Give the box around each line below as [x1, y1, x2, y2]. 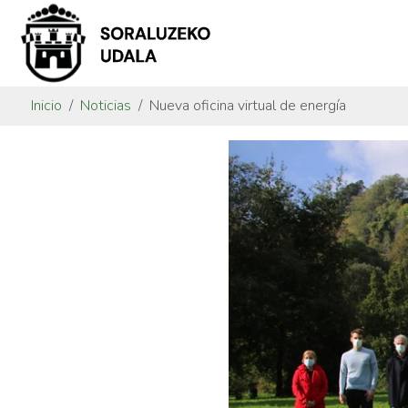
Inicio [31, 95, 62, 116]
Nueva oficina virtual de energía [149, 95, 346, 116]
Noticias [80, 95, 131, 116]
